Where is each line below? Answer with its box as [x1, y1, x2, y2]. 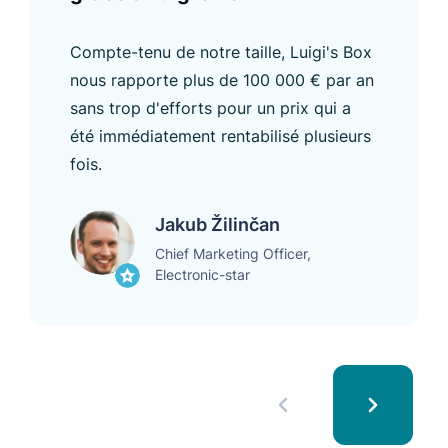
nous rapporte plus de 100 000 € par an [70, 69, 374, 90]
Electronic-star [155, 265, 250, 283]
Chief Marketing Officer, [155, 244, 311, 262]
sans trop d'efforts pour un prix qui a [70, 97, 351, 118]
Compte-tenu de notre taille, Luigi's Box [70, 41, 372, 62]
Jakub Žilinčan [155, 213, 280, 235]
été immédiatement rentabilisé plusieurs [70, 125, 371, 146]
